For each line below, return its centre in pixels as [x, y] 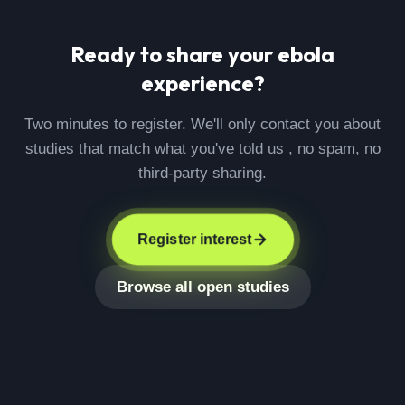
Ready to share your [174, 54]
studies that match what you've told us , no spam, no [202, 149]
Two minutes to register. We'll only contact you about [202, 124]
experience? [202, 83]
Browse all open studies [202, 287]
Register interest [194, 239]
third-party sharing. [202, 173]
